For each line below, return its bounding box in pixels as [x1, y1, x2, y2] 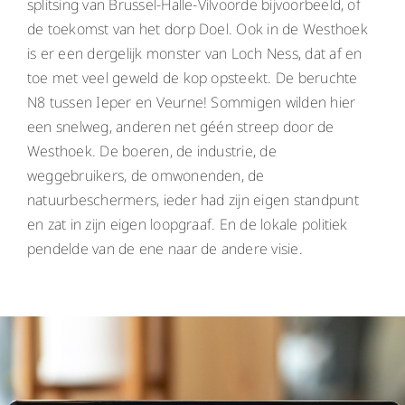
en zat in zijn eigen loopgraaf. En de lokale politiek [26, 213, 348, 234]
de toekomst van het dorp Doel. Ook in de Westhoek [26, 18, 368, 39]
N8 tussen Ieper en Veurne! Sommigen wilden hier [26, 91, 356, 112]
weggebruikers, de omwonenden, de [26, 165, 265, 185]
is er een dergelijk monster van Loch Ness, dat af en [26, 42, 363, 63]
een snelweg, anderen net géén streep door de [26, 116, 334, 137]
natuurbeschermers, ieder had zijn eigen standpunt [26, 189, 359, 210]
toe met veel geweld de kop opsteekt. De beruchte [26, 67, 358, 88]
